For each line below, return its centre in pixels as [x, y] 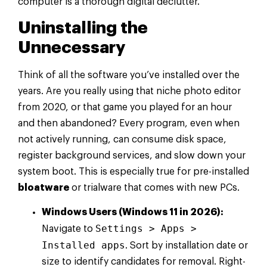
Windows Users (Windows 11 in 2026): [133, 212]
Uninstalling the [83, 28]
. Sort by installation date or [187, 246]
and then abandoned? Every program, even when [129, 124]
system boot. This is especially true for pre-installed [133, 172]
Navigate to [69, 229]
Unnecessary [72, 48]
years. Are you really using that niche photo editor [129, 91]
